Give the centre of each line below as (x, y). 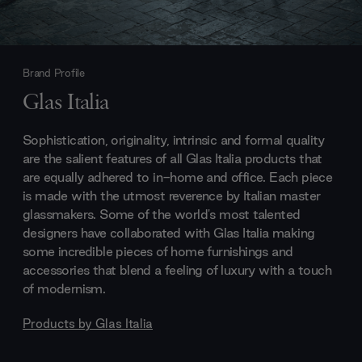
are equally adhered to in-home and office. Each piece (178, 177)
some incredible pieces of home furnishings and (158, 251)
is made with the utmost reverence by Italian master (172, 195)
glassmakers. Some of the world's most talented (162, 214)
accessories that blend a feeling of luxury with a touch (177, 269)
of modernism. (64, 288)
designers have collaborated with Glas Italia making (169, 232)
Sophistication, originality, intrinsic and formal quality (174, 139)
